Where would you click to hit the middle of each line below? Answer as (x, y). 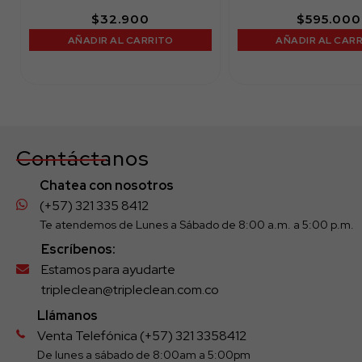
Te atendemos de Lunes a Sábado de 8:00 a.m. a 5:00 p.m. (197, 225)
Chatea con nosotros (107, 186)
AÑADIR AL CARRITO (120, 40)
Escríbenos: (78, 250)
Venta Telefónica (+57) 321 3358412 (142, 336)
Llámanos (67, 316)
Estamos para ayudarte (108, 270)
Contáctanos (83, 159)
